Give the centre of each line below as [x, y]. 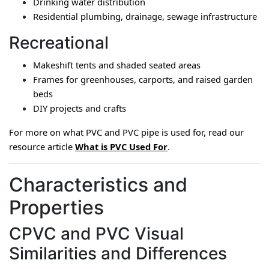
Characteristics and [98, 185]
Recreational [59, 43]
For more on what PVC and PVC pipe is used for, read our [126, 132]
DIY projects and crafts [80, 108]
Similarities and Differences [118, 253]
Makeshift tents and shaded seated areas [117, 65]
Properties [56, 207]
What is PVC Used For [121, 147]
